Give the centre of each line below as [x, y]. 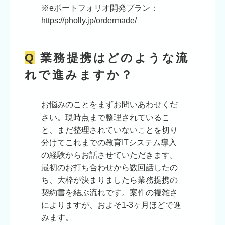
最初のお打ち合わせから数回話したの [109, 168]
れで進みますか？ [79, 75]
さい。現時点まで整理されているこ [105, 118]
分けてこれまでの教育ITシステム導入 [109, 143]
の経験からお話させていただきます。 [109, 155]
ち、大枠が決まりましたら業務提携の [109, 180]
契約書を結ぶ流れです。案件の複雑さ [109, 193]
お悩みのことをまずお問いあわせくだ [109, 105]
